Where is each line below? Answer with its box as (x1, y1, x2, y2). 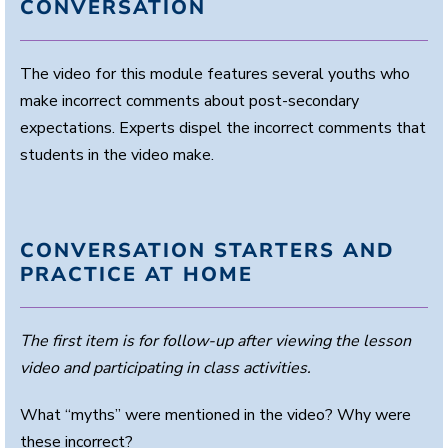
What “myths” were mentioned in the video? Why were (20, 403, 411, 426)
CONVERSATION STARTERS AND (20, 236, 394, 264)
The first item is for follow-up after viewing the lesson (20, 329, 411, 352)
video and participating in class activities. (20, 356, 311, 379)
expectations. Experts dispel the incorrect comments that (20, 116, 426, 139)
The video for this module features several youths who (20, 62, 410, 85)
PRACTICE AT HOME (20, 260, 253, 288)
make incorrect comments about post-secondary (20, 89, 359, 112)
